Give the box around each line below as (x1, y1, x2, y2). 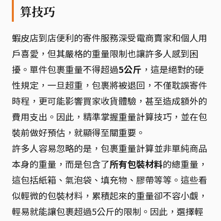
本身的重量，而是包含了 (12, 157, 110, 170)
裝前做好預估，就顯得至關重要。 (12, 125, 145, 139)
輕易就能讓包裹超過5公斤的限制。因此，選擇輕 (12, 204, 203, 218)
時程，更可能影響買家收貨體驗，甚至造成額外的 (12, 94, 207, 107)
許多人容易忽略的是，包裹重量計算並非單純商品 (12, 141, 207, 154)
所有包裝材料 (110, 157, 163, 170)
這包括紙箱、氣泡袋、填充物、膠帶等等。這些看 (12, 173, 207, 186)
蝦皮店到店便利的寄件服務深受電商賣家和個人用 (12, 31, 207, 44)
